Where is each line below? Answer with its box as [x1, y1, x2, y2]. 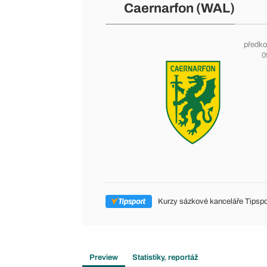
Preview [89, 253, 118, 262]
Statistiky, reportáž [132, 253, 198, 262]
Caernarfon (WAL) [123, 1, 235, 15]
